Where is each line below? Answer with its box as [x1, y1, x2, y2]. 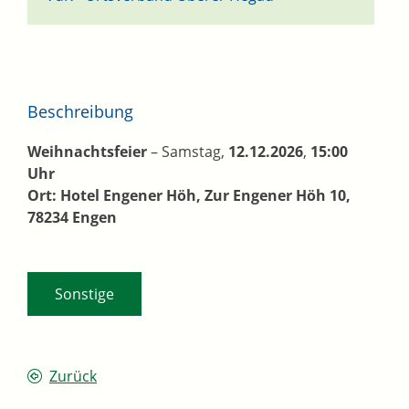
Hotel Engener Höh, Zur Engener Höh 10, [57, 185, 351, 206]
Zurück [49, 366, 97, 387]
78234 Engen [27, 207, 117, 228]
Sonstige [55, 284, 114, 305]
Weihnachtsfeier [27, 142, 147, 163]
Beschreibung [27, 100, 133, 123]
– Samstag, [147, 142, 228, 163]
